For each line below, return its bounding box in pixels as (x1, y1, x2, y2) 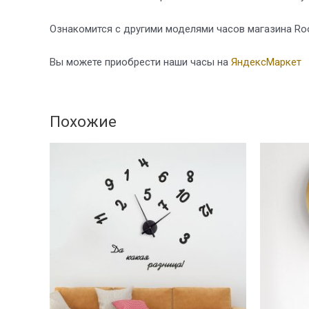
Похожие (50, 112, 117, 130)
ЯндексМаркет (231, 55, 301, 68)
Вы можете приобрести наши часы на (50, 55, 231, 68)
